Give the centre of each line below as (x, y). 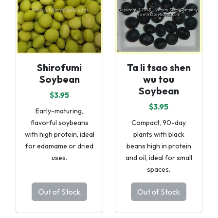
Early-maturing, (59, 111)
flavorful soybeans (59, 123)
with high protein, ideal (59, 134)
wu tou (159, 79)
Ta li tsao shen (159, 67)
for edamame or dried (59, 146)
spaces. (159, 169)
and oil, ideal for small (159, 158)
